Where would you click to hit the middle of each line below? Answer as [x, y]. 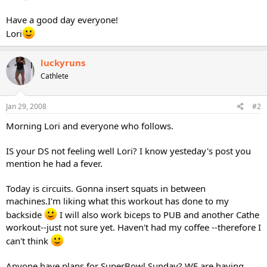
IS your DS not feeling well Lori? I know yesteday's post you [128, 151]
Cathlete [55, 76]
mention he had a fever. [54, 163]
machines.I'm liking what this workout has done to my [117, 201]
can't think [28, 241]
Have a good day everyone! [62, 19]
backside [25, 215]
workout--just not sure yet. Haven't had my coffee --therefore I [133, 227]
